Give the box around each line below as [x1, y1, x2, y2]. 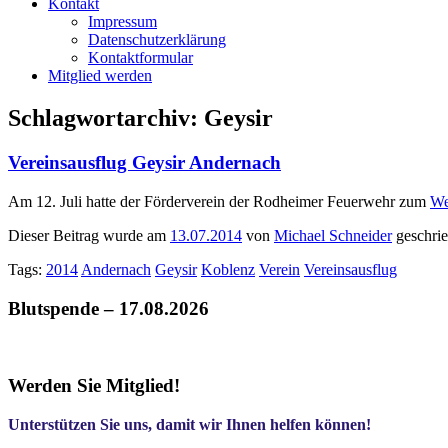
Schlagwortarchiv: [8, 105, 204, 132]
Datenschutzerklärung [88, 31, 226, 49]
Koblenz [201, 260, 255, 278]
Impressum [88, 13, 157, 31]
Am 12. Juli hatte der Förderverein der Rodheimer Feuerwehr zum [8, 192, 430, 210]
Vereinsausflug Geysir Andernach [8, 152, 281, 174]
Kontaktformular [88, 49, 193, 67]
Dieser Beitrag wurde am [8, 226, 170, 244]
